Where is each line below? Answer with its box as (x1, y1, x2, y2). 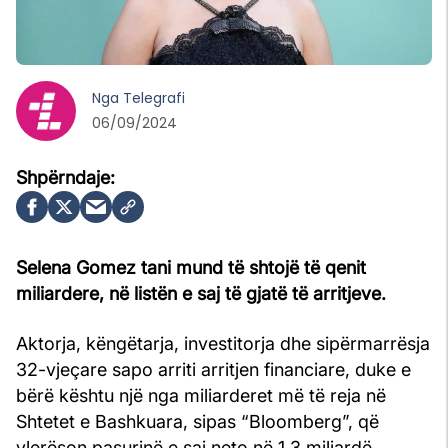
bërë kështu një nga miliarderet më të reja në (16, 384, 386, 406)
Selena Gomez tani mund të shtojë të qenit (16, 256, 366, 278)
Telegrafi (123, 87, 185, 108)
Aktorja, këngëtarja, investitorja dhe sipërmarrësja (16, 332, 430, 354)
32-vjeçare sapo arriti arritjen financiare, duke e (16, 358, 411, 380)
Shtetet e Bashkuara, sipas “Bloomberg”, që (16, 410, 379, 432)
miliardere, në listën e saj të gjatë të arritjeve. (16, 282, 386, 304)
